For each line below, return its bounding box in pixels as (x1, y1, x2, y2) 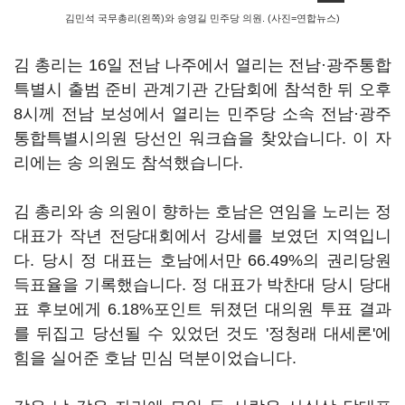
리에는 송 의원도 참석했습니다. (14, 154, 248, 172)
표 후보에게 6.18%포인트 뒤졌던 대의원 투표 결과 (14, 300, 391, 318)
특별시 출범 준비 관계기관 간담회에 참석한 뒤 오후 (14, 80, 391, 99)
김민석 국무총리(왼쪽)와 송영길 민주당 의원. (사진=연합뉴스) (65, 13, 340, 24)
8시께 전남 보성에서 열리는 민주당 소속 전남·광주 (14, 105, 391, 123)
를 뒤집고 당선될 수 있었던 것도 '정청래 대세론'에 (14, 325, 391, 343)
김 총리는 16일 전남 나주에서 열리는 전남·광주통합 (14, 56, 391, 74)
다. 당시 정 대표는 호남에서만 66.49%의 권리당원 (14, 251, 391, 269)
